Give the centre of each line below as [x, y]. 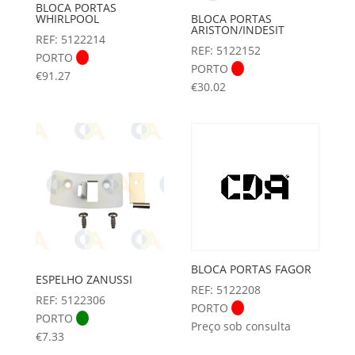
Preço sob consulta [241, 326]
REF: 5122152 [226, 51]
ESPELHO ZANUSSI [84, 279]
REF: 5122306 [70, 300]
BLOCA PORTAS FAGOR [252, 269]
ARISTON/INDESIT [238, 30]
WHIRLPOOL [67, 19]
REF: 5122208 [226, 290]
